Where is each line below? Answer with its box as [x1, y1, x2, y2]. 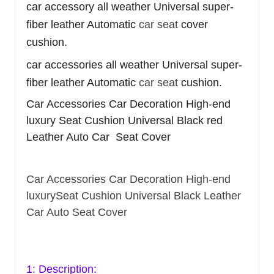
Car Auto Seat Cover [26, 206, 127, 218]
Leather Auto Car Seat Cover [26, 130, 171, 143]
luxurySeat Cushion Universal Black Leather [26, 189, 241, 202]
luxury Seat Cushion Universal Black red [26, 114, 223, 127]
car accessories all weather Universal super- [26, 58, 242, 71]
